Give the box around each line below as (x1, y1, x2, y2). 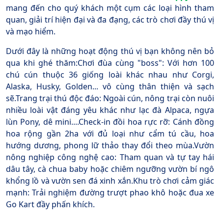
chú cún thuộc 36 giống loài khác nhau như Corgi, (6, 69, 214, 81)
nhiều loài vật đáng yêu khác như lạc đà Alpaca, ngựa (6, 105, 214, 116)
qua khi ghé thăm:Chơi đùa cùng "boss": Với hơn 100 (6, 57, 214, 69)
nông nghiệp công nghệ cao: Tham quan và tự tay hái (6, 152, 214, 163)
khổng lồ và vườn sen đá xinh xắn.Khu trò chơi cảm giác (6, 175, 214, 187)
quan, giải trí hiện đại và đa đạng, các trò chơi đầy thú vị (6, 14, 214, 26)
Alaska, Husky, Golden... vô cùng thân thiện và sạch (6, 81, 214, 92)
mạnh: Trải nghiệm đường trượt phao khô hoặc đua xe (6, 187, 214, 198)
